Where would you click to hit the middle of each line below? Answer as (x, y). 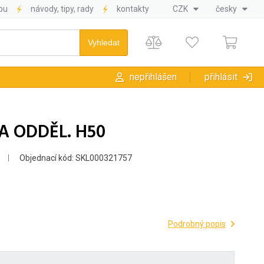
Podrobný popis (197, 224)
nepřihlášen (153, 77)
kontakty (133, 9)
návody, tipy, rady (62, 9)
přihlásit (221, 77)
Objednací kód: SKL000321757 (75, 158)
